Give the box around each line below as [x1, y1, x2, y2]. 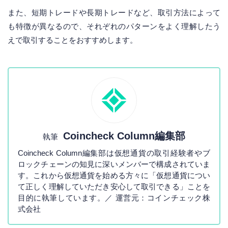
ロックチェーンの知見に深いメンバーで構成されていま [18, 159, 210, 168]
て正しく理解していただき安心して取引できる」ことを [18, 182, 210, 191]
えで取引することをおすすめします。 [8, 36, 137, 45]
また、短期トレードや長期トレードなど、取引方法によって [8, 8, 220, 17]
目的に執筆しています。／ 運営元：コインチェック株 [18, 193, 210, 202]
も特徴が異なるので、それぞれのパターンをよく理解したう [8, 22, 220, 31]
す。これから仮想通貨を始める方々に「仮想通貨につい [18, 170, 210, 180]
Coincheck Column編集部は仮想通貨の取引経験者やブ [18, 148, 210, 157]
